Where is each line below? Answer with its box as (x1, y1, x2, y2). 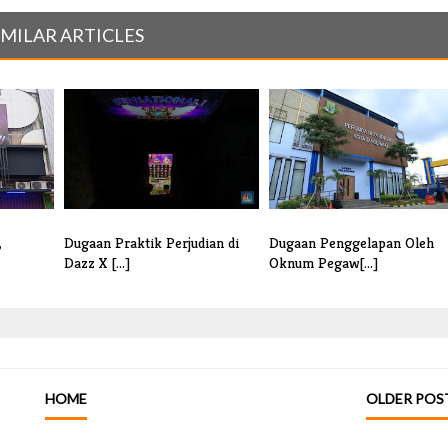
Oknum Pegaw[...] (269, 253, 378, 273)
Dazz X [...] (64, 253, 130, 273)
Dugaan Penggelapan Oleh (269, 233, 434, 253)
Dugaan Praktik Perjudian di (64, 233, 239, 253)
